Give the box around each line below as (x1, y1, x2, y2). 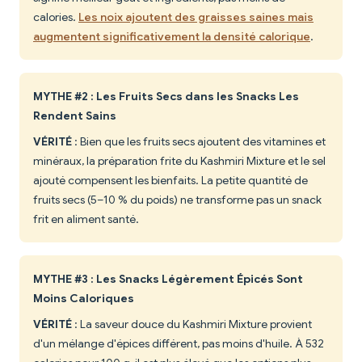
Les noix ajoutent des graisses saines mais (78, 10, 314, 25)
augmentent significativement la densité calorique (33, 29, 310, 44)
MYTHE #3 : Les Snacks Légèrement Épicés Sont (33, 271, 303, 287)
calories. (33, 10, 78, 25)
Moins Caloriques (33, 291, 134, 306)
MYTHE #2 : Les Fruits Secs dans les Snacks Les (33, 89, 299, 104)
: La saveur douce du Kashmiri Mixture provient (72, 317, 312, 332)
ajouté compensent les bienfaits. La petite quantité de (33, 173, 308, 188)
